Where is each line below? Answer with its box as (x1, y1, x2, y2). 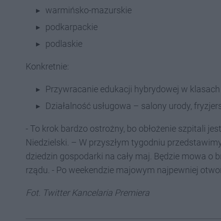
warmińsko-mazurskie (45, 5, 132, 15)
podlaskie (45, 38, 82, 49)
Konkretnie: (26, 61, 69, 72)
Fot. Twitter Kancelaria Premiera (26, 187, 149, 198)
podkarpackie (45, 22, 98, 32)
